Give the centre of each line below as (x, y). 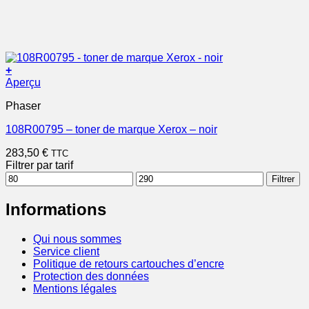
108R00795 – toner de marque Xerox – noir (111, 129)
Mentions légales (75, 288)
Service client (66, 251)
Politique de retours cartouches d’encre (129, 263)
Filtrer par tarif (39, 165)
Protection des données (91, 276)
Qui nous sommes (77, 239)
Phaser (23, 106)
